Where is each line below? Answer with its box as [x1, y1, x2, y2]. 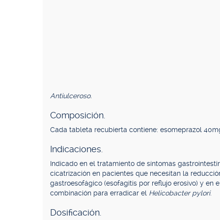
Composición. [50, 110, 105, 120]
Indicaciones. [50, 144, 103, 154]
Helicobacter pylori [149, 189, 210, 197]
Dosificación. [50, 207, 101, 218]
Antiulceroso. [50, 92, 92, 100]
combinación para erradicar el [50, 189, 149, 197]
